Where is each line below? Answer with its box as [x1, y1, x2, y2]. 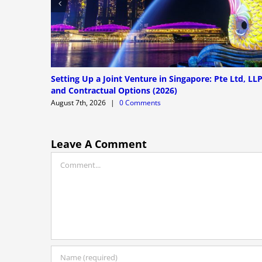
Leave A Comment [51, 136, 147, 151]
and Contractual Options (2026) [51, 84, 177, 96]
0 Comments [119, 97, 161, 108]
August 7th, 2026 [51, 97, 106, 108]
